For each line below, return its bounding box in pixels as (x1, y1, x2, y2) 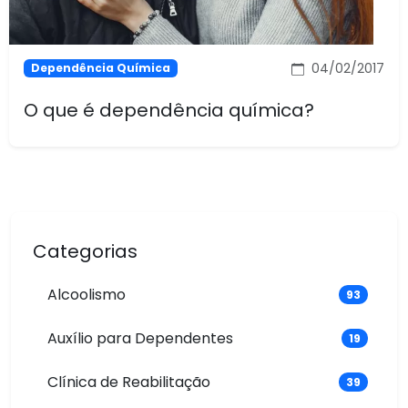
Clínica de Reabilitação (47, 371, 210, 393)
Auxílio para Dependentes (47, 327, 233, 349)
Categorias (33, 238, 138, 264)
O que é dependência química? (24, 97, 314, 123)
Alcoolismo (47, 283, 126, 305)
